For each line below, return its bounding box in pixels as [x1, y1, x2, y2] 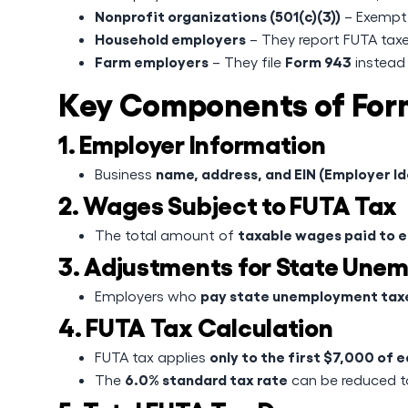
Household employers [95, 29, 246, 47]
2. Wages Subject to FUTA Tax [58, 189, 398, 219]
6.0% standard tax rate [125, 370, 288, 388]
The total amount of [95, 226, 238, 243]
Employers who [95, 287, 200, 304]
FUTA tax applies [95, 348, 209, 365]
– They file [209, 53, 285, 70]
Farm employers [95, 52, 209, 70]
